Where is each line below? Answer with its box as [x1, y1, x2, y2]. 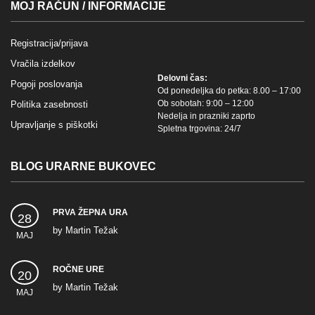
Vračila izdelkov [11, 58, 75, 69]
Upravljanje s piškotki [11, 119, 98, 130]
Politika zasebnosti [11, 98, 88, 110]
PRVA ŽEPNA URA [53, 207, 128, 217]
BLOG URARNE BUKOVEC [11, 160, 156, 172]
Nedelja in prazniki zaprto [157, 110, 255, 121]
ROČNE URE [53, 264, 104, 274]
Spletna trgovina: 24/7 [157, 123, 241, 134]
